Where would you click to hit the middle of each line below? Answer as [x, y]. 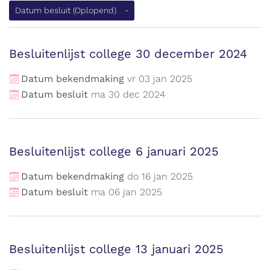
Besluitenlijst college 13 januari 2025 [116, 249]
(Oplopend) [95, 10]
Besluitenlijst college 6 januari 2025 [114, 151]
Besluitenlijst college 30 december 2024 [128, 54]
